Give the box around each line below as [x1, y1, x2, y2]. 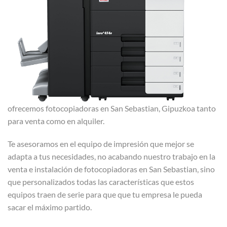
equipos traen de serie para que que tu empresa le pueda [8, 190, 202, 200]
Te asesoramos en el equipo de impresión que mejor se [8, 139, 194, 149]
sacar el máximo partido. [8, 202, 93, 212]
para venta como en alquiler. [8, 116, 104, 126]
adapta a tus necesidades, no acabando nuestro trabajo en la [8, 152, 215, 162]
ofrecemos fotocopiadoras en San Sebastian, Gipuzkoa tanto [8, 103, 216, 113]
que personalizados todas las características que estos [8, 177, 194, 187]
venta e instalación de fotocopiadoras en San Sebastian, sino [8, 164, 215, 174]
